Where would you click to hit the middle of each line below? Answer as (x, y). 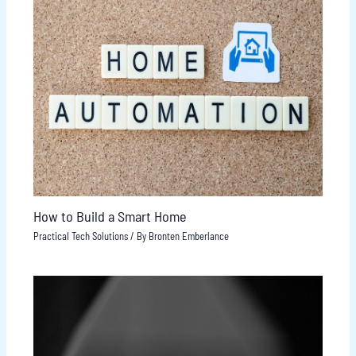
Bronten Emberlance (188, 236)
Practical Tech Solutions (80, 236)
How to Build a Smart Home (110, 216)
